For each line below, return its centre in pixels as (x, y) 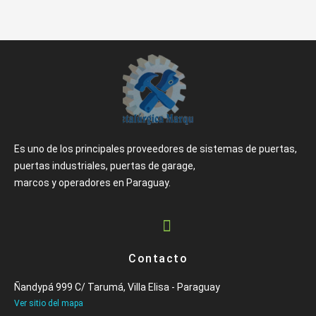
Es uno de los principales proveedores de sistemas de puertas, (156, 148)
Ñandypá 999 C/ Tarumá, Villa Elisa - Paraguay (117, 287)
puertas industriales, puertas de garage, (105, 165)
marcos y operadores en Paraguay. (92, 182)
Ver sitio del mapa (49, 304)
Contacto (158, 259)
